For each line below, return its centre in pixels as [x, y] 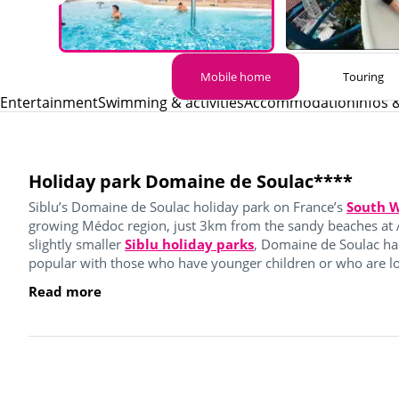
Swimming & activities [171, 102]
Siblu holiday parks [189, 244]
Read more [65, 291]
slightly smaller [77, 244]
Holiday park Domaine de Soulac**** [191, 181]
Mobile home [236, 76]
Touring [363, 76]
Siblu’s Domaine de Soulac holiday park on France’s [187, 206]
